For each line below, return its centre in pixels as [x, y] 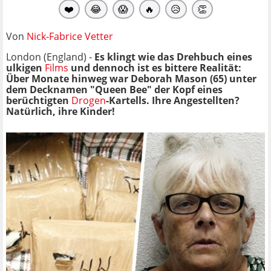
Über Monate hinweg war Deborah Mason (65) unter [131, 78]
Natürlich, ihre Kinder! [60, 111]
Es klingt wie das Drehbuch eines [173, 57]
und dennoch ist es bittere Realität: [155, 67]
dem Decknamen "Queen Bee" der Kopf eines [114, 89]
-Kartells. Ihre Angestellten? [173, 100]
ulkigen [25, 67]
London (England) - [50, 57]
